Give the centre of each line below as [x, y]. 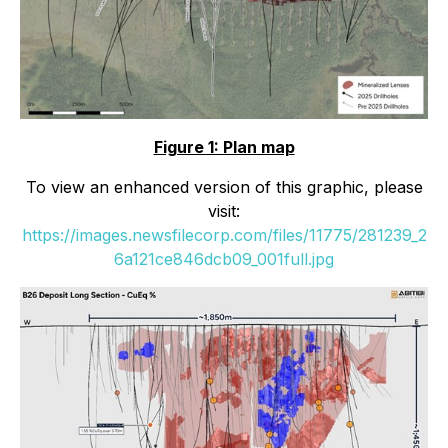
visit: [224, 210]
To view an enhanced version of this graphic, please [224, 186]
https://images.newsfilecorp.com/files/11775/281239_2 [224, 234]
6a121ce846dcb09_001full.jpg [224, 258]
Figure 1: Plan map [224, 146]
